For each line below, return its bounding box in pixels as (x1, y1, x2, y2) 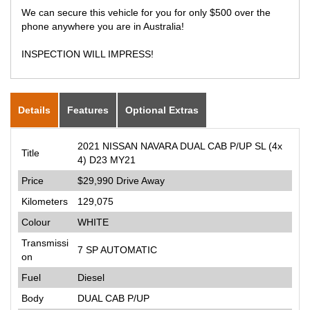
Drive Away (116, 174, 165, 186)
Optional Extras (125, 104, 199, 116)
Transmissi (21, 237, 69, 248)
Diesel (77, 271, 104, 283)
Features (67, 104, 109, 116)
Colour (21, 216, 51, 228)
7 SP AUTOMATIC (77, 244, 157, 255)
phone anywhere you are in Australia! (21, 20, 184, 32)
